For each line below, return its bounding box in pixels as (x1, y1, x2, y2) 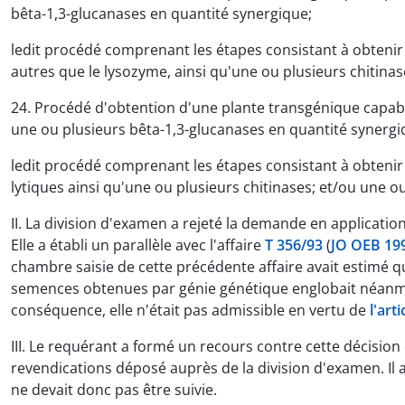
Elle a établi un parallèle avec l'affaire (11, 234, 265, 255)
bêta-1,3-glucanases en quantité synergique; (11, 3, 312, 24)
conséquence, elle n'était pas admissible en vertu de (11, 299, 370, 320)
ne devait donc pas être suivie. (11, 379, 217, 400)
